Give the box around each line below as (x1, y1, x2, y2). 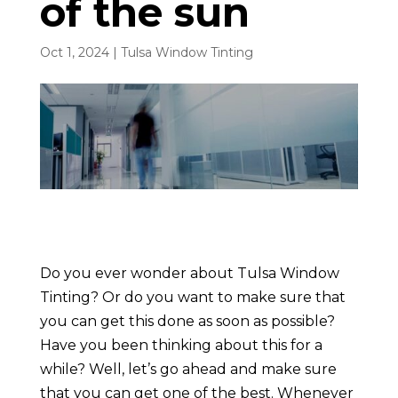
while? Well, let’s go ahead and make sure (39, 361, 337, 378)
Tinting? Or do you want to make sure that (39, 289, 346, 306)
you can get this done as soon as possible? (39, 313, 335, 330)
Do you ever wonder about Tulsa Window (39, 265, 339, 283)
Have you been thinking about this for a (39, 337, 322, 354)
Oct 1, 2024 (39, 44, 109, 60)
